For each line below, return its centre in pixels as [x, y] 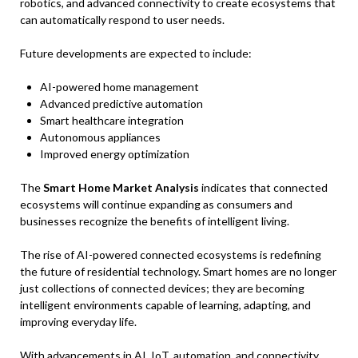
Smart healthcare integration [112, 120]
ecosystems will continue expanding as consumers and [156, 204]
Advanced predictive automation [121, 103]
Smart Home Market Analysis [121, 187]
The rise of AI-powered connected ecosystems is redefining [171, 255]
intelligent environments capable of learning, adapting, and [165, 305]
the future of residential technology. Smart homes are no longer [178, 271]
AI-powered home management [119, 87]
